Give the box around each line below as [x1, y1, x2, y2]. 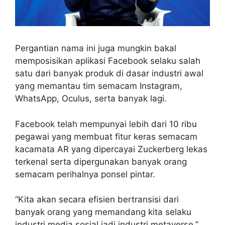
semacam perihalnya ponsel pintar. [15, 169, 155, 179]
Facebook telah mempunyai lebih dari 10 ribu [15, 119, 197, 129]
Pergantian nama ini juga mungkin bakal [15, 43, 176, 54]
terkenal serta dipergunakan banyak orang [15, 156, 187, 167]
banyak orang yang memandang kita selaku [15, 207, 191, 217]
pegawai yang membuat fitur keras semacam [15, 131, 197, 142]
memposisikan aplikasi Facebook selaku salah [15, 56, 200, 66]
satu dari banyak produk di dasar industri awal [15, 68, 203, 79]
